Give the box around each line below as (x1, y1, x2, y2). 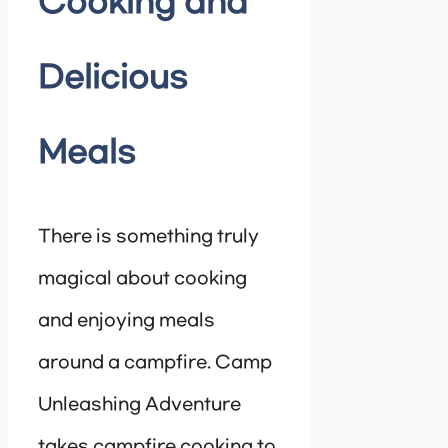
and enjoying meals (38, 310, 215, 331)
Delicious (38, 60, 188, 96)
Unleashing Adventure (38, 394, 241, 415)
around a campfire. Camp (38, 352, 272, 373)
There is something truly (38, 226, 259, 247)
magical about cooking (38, 268, 247, 289)
